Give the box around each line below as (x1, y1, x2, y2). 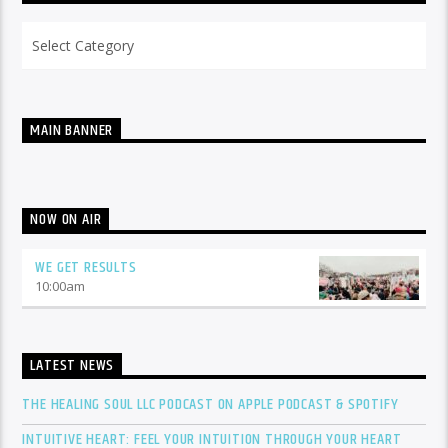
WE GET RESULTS (35, 255, 137, 281)
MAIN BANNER (30, 118, 114, 144)
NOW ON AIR (30, 207, 102, 233)
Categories (21, 24, 87, 43)
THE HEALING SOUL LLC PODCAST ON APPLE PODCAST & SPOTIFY (22, 392, 399, 418)
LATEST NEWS (30, 353, 115, 379)
